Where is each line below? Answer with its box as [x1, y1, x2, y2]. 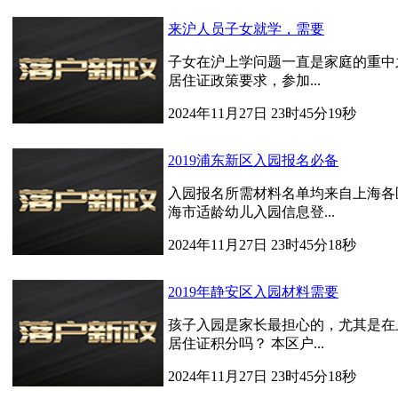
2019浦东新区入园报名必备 [168, 153, 338, 168]
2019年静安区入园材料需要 [168, 284, 338, 299]
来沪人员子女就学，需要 [168, 21, 324, 36]
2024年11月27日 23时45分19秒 [168, 106, 356, 121]
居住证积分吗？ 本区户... [168, 336, 324, 351]
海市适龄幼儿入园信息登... [168, 204, 335, 219]
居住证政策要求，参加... [168, 73, 321, 88]
